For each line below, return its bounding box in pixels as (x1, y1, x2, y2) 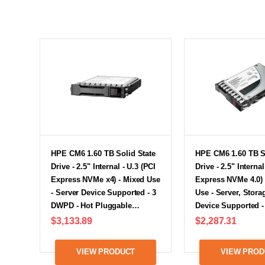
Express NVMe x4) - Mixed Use (51, 175, 160, 185)
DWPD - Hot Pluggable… (51, 201, 140, 211)
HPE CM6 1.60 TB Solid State (51, 149, 156, 159)
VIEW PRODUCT (76, 247, 135, 257)
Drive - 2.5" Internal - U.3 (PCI (51, 162, 156, 172)
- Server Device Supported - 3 (51, 188, 156, 198)
